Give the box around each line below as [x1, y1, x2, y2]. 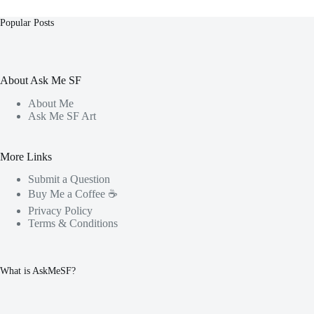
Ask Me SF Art [28, 109, 96, 122]
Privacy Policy [28, 205, 93, 217]
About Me [28, 97, 74, 109]
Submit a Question [28, 173, 110, 186]
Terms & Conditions [28, 217, 118, 230]
